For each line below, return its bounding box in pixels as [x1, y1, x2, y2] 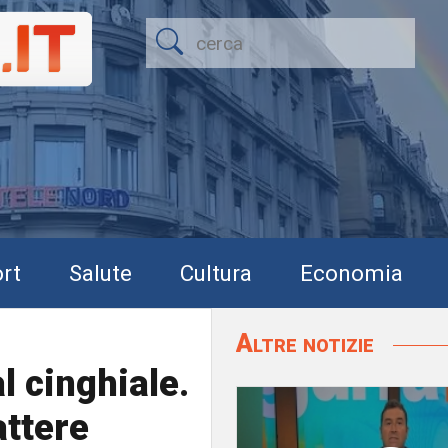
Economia [300, 259, 403, 286]
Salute [69, 259, 132, 286]
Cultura [180, 259, 252, 286]
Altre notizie [236, 328, 380, 358]
